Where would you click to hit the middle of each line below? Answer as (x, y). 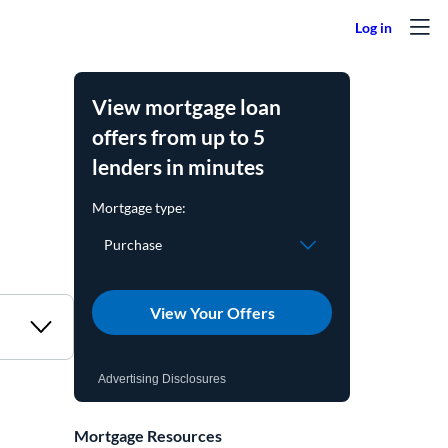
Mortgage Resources (148, 435)
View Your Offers (212, 312)
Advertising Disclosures (162, 379)
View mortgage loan (187, 106)
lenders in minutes (178, 166)
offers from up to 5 (179, 136)
